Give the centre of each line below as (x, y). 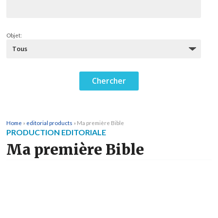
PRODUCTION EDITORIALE (56, 132)
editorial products (49, 123)
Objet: (14, 36)
